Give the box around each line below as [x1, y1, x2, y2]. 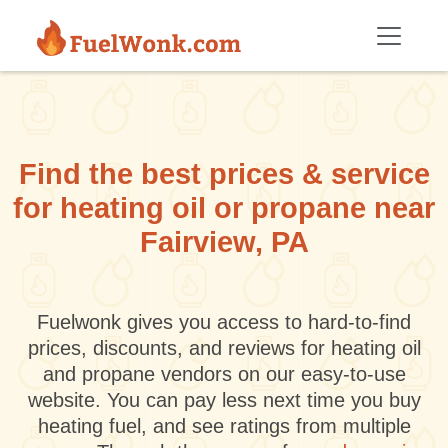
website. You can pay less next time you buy [27, 389, 421, 411]
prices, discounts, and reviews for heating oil [27, 337, 421, 359]
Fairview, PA [139, 226, 309, 258]
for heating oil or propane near [13, 192, 435, 224]
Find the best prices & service [18, 158, 430, 190]
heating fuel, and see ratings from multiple [37, 415, 411, 437]
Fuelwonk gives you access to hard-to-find [37, 311, 411, 333]
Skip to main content [7, 2, 151, 19]
